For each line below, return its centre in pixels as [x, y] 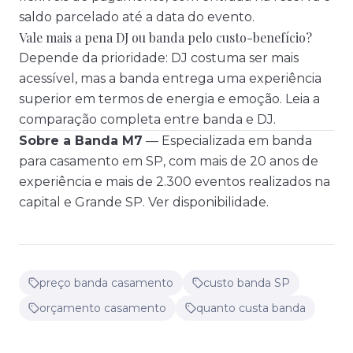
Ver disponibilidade [207, 202]
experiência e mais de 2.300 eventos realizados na [175, 182]
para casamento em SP [91, 161]
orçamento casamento [103, 308]
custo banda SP [247, 283]
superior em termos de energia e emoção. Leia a [169, 99]
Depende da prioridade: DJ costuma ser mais [159, 58]
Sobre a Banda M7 [81, 141]
